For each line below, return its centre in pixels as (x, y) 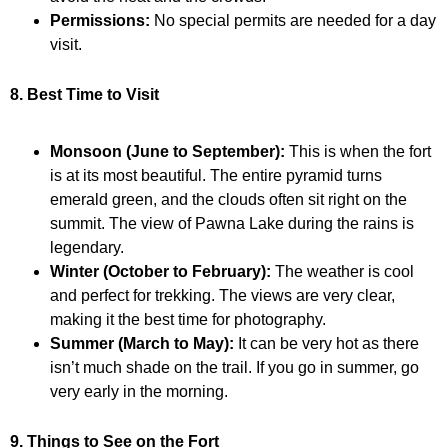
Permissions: (100, 20)
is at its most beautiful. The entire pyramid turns (216, 175)
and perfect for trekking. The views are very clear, (222, 295)
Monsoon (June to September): (167, 151)
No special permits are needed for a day (293, 20)
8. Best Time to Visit (84, 94)
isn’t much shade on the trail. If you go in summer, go (234, 367)
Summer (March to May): (142, 343)
